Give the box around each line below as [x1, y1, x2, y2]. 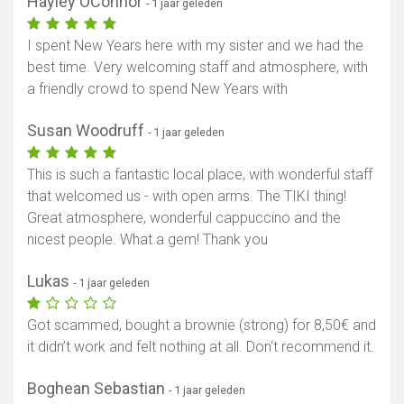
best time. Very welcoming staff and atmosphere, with [27, 59, 368, 77]
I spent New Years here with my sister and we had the [27, 37, 363, 55]
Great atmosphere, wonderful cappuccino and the [27, 209, 341, 227]
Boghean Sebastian [27, 379, 169, 399]
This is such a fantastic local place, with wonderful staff [27, 166, 372, 184]
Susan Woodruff [27, 121, 148, 141]
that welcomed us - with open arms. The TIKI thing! [27, 188, 346, 206]
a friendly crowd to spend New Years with [27, 80, 288, 98]
